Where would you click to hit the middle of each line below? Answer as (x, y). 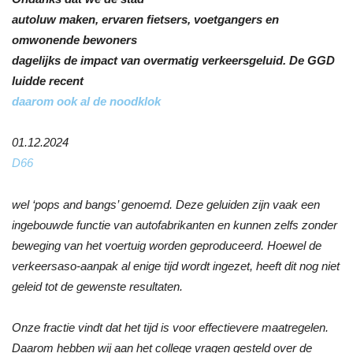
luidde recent (48, 80)
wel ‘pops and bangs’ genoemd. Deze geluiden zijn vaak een (166, 204)
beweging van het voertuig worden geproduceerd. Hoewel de (167, 245)
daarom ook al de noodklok (86, 101)
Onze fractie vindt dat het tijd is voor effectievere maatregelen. (170, 327)
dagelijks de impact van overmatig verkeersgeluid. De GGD (173, 60)
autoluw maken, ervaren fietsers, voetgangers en (145, 19)
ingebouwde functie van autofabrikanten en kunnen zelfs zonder (175, 225)
